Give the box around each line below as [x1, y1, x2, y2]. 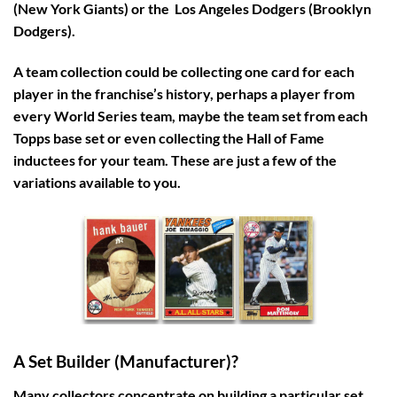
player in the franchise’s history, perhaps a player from [13, 85, 354, 103]
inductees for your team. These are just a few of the [13, 152, 337, 169]
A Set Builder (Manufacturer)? [13, 350, 238, 371]
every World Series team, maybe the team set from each [13, 107, 368, 125]
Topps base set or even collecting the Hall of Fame [13, 129, 324, 147]
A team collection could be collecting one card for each [13, 63, 354, 81]
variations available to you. [13, 174, 181, 191]
